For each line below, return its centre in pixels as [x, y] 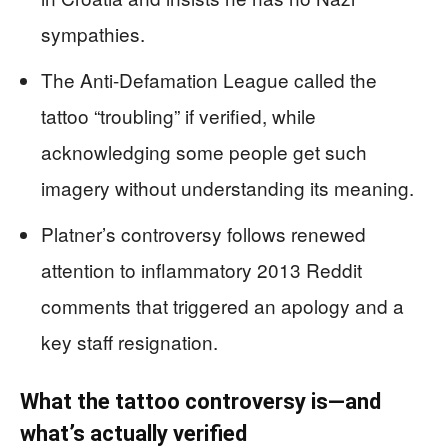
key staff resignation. [129, 342]
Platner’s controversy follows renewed [203, 234]
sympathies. [93, 34]
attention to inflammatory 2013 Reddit [201, 270]
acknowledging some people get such [204, 152]
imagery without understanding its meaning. [227, 188]
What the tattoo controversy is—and [200, 402]
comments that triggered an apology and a [222, 306]
